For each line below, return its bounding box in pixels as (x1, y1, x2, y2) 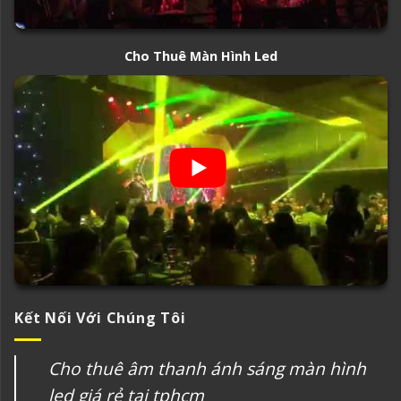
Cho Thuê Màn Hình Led (124, 47, 277, 65)
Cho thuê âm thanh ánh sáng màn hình (48, 356, 366, 381)
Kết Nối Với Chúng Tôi (14, 307, 186, 328)
